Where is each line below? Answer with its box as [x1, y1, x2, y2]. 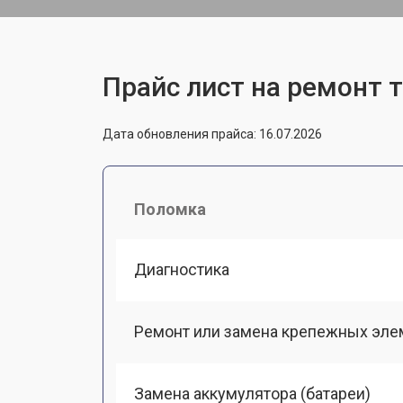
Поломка [134, 199, 206, 219]
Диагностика [134, 259, 229, 279]
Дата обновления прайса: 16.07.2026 [103, 126, 322, 141]
